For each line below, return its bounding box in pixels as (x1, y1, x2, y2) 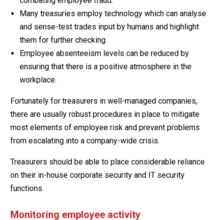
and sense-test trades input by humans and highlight (19, 22, 199, 31)
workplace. (19, 75, 56, 84)
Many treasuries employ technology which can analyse (19, 8, 206, 18)
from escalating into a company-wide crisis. (10, 136, 160, 145)
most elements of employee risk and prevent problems (10, 122, 200, 132)
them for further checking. (19, 35, 107, 45)
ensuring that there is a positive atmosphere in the (19, 61, 192, 71)
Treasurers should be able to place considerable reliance (10, 157, 205, 166)
